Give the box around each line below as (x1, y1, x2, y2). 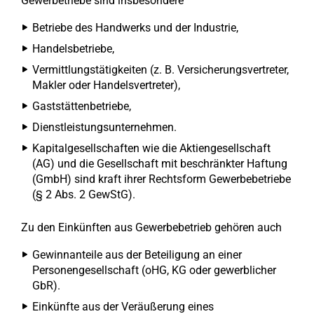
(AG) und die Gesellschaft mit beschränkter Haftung (32, 157, 287, 170)
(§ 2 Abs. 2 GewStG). (32, 188, 135, 201)
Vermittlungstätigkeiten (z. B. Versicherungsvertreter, (32, 63, 289, 76)
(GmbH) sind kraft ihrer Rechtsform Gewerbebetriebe (32, 172, 291, 186)
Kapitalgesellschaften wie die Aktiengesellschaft (32, 142, 271, 155)
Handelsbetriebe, (32, 42, 114, 55)
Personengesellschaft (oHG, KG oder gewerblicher (32, 264, 276, 277)
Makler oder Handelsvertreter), (32, 78, 180, 92)
